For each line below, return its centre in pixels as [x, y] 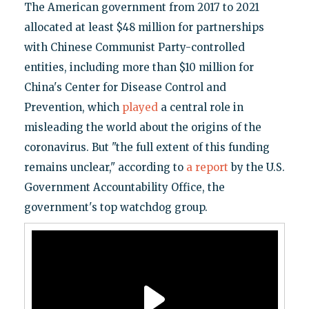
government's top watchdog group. [116, 207]
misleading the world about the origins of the [142, 127]
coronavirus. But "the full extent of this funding [147, 147]
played [140, 107]
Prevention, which [73, 107]
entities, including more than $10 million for [139, 67]
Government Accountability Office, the [124, 187]
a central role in [200, 107]
